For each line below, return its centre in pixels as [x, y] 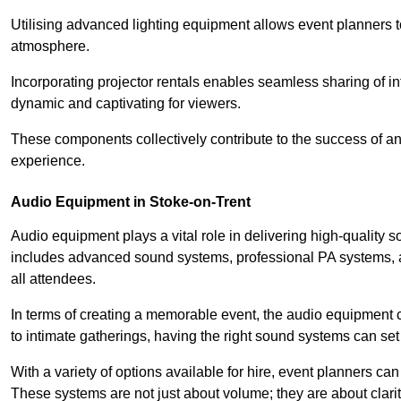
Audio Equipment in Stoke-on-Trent [131, 201]
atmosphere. [50, 46]
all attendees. [53, 278]
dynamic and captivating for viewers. [126, 103]
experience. [48, 160]
